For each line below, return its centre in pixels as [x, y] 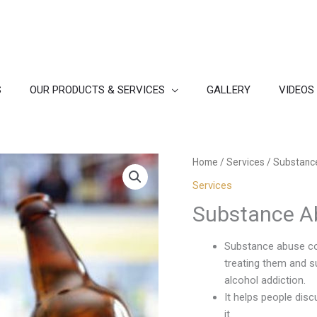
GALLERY [229, 90]
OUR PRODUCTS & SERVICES [97, 90]
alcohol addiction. [265, 280]
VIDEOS [296, 90]
